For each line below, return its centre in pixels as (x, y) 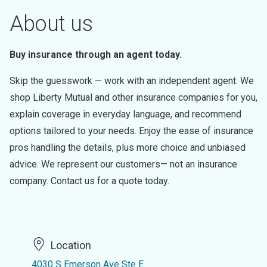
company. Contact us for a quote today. (89, 181)
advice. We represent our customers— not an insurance (123, 164)
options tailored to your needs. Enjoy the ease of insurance (131, 131)
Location (71, 246)
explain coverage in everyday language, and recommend (125, 114)
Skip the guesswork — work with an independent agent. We (132, 81)
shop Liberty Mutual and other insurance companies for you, (133, 97)
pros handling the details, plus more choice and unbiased (128, 148)
